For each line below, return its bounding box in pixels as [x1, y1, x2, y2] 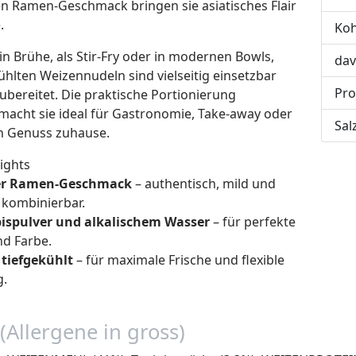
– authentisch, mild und [132, 174, 276, 192]
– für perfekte [210, 212, 296, 230]
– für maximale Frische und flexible [73, 250, 284, 269]
